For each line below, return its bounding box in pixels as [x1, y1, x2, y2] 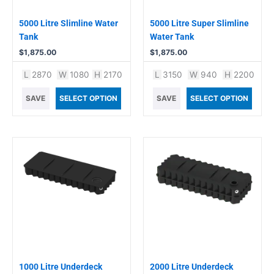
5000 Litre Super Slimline [150, 18, 249, 28]
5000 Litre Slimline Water [19, 18, 118, 28]
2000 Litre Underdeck [150, 262, 233, 272]
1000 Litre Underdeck [19, 262, 102, 272]
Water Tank [150, 31, 194, 42]
